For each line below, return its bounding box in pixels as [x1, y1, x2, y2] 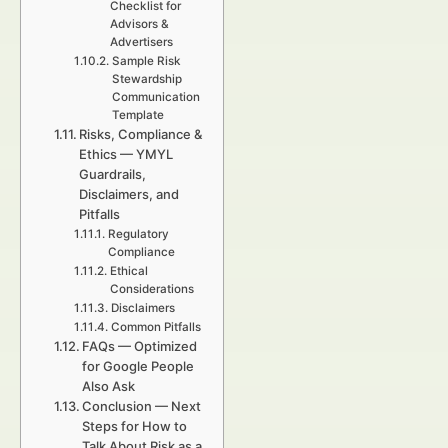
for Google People [82, 358, 195, 374]
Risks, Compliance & [79, 126, 203, 142]
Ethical [109, 264, 148, 278]
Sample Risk [111, 54, 181, 68]
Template [111, 108, 164, 122]
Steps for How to [82, 418, 188, 434]
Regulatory [107, 227, 169, 241]
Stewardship [111, 72, 182, 86]
